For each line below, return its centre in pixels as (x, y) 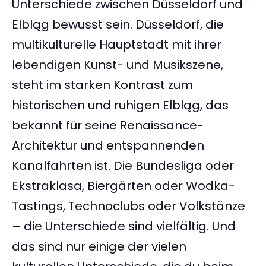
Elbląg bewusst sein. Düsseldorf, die (118, 25)
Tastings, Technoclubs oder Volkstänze (129, 206)
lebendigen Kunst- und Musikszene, (118, 65)
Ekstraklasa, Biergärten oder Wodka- (123, 186)
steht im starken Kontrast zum (102, 85)
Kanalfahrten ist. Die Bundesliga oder (123, 166)
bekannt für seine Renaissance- (108, 126)
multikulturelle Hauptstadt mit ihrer (117, 45)
